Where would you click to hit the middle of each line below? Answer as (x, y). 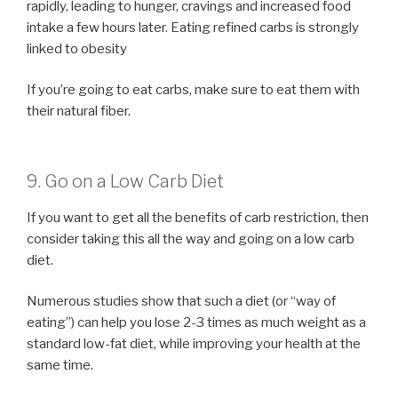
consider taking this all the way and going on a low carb (191, 239)
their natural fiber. (79, 111)
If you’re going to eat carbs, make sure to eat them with (193, 90)
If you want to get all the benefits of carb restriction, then (198, 217)
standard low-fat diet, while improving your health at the (194, 344)
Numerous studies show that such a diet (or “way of (181, 302)
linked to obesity (77, 48)
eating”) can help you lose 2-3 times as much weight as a (196, 323)
